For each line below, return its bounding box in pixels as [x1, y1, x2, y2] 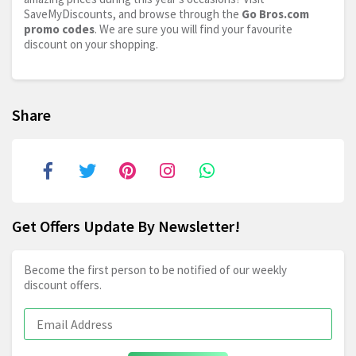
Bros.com [259, 6, 309, 22]
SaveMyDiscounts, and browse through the [24, 6, 242, 22]
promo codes [24, 21, 95, 37]
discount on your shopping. [24, 37, 158, 52]
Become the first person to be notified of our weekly [24, 262, 287, 278]
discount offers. [24, 277, 102, 293]
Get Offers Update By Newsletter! [12, 216, 240, 237]
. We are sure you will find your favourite [95, 21, 292, 37]
